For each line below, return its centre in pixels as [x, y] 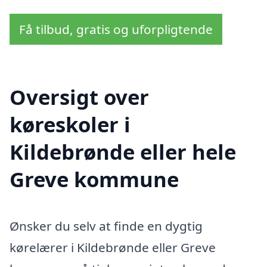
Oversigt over [79, 97]
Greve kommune [94, 179]
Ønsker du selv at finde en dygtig [106, 226]
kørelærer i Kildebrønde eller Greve [113, 248]
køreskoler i [70, 125]
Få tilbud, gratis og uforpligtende [116, 30]
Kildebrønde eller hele [123, 152]
